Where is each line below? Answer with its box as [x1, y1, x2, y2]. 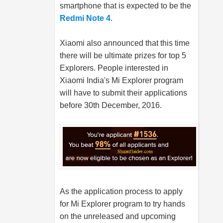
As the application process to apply [60, 187, 183, 196]
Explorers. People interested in [60, 64, 168, 73]
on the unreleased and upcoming [60, 212, 176, 221]
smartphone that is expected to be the [60, 1, 191, 10]
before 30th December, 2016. [60, 101, 162, 110]
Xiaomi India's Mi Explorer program [60, 76, 183, 85]
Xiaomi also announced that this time [60, 39, 190, 48]
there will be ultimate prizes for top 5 [60, 51, 186, 60]
